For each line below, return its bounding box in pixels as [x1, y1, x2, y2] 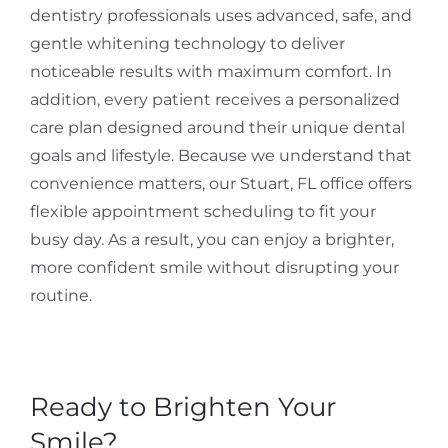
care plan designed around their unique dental [29, 118, 405, 138]
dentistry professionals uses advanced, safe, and [29, 6, 412, 26]
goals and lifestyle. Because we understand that [29, 146, 412, 166]
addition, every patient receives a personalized [29, 90, 400, 110]
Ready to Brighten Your [29, 391, 336, 424]
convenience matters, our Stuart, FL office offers [29, 174, 412, 194]
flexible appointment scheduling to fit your [29, 202, 376, 222]
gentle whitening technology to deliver [29, 34, 345, 54]
